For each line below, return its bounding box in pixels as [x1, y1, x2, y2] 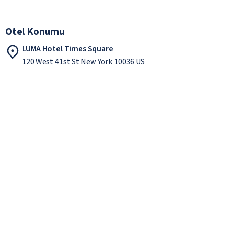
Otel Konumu [5, 24, 65, 39]
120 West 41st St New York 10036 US [22, 55, 145, 67]
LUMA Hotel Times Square [22, 43, 114, 54]
